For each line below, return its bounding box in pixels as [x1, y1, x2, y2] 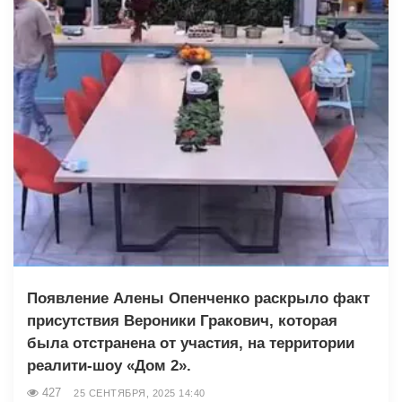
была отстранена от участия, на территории [27, 334, 354, 352]
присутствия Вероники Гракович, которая [27, 311, 337, 329]
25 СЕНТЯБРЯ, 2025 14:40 [74, 387, 205, 398]
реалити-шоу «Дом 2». [27, 356, 191, 374]
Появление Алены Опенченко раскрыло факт [27, 289, 370, 307]
